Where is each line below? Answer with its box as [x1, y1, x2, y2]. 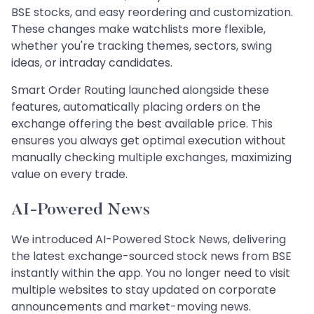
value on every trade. [11, 165, 128, 182]
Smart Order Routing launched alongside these [11, 81, 269, 98]
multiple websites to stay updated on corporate [11, 281, 276, 298]
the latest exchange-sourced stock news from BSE [11, 247, 292, 264]
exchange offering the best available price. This [11, 115, 273, 132]
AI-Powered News [11, 201, 150, 219]
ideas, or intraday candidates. [11, 54, 172, 71]
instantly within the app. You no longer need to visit [11, 264, 290, 281]
